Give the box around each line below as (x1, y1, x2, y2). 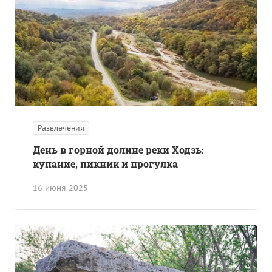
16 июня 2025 (33, 183, 88, 194)
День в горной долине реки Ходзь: (33, 143, 204, 157)
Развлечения (38, 123, 84, 133)
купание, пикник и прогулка (33, 157, 178, 171)
